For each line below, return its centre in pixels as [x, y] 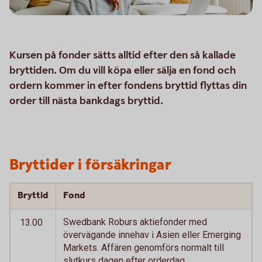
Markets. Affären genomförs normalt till [144, 248]
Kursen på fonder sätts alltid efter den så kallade [123, 55]
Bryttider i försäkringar [90, 165]
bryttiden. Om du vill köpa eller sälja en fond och [123, 70]
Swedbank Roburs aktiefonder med [135, 222]
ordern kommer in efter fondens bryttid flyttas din [128, 86]
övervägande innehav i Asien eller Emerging [152, 235]
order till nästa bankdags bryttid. [86, 101]
